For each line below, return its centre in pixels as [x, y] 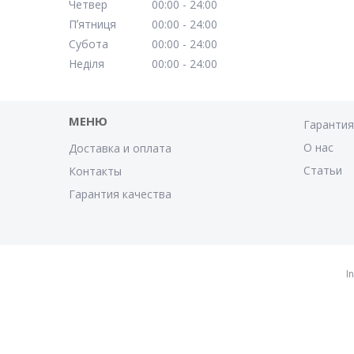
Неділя [87, 64]
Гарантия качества [121, 194]
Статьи [323, 170]
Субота [88, 44]
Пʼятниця [92, 24]
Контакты [96, 171]
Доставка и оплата [121, 148]
